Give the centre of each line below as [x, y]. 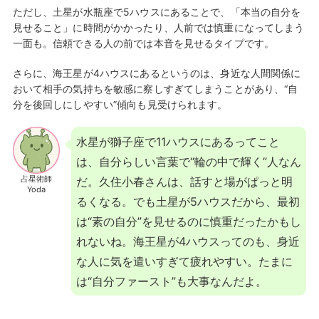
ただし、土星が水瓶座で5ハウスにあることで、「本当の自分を [157, 12]
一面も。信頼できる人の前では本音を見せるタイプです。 [143, 43]
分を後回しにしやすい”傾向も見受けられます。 [120, 104]
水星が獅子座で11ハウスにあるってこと [178, 141]
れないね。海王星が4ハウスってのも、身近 [188, 241]
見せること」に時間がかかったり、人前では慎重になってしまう [158, 27]
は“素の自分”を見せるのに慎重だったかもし [188, 221]
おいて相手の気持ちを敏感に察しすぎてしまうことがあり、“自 [155, 89]
